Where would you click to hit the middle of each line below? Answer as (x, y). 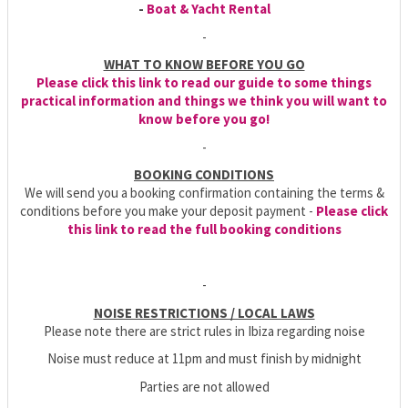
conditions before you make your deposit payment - (168, 211)
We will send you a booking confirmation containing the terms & (204, 193)
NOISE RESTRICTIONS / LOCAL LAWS (204, 312)
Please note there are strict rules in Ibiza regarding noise (204, 331)
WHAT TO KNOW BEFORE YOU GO (204, 65)
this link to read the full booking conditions (204, 229)
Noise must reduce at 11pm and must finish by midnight (204, 359)
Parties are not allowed (204, 386)
